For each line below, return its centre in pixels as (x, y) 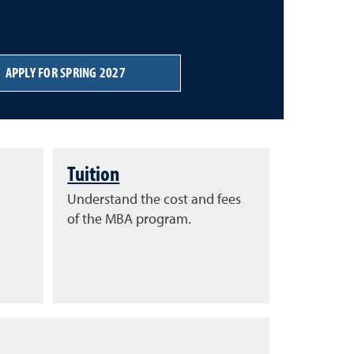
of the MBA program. (130, 219)
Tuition (94, 173)
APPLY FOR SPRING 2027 (65, 73)
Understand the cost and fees (154, 200)
